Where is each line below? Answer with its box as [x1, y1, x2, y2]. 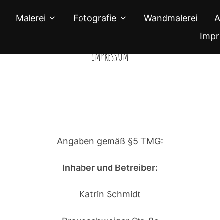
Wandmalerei [144, 13, 198, 24]
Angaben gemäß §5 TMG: [57, 136, 163, 146]
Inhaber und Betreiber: [62, 162, 158, 173]
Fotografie [73, 13, 117, 24]
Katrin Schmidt [79, 189, 141, 199]
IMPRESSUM [91, 48, 129, 64]
